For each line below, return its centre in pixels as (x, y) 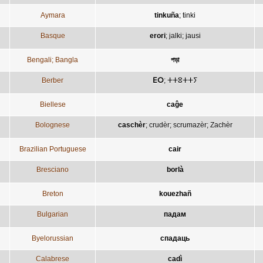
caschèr (131, 125)
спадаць (175, 238)
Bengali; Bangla (53, 60)
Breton (53, 193)
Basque (53, 36)
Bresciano (53, 169)
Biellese (53, 104)
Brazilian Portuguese (53, 149)
